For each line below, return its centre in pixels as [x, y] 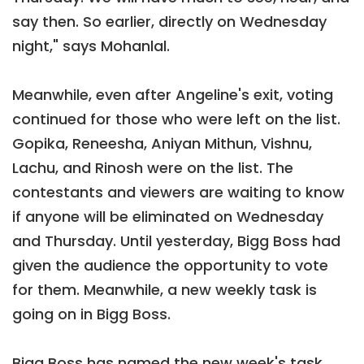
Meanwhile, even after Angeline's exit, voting [173, 95]
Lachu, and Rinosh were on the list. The [153, 168]
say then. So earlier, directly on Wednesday [169, 22]
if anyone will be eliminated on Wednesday [168, 217]
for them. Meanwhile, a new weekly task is [165, 290]
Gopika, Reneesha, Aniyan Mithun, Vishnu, [162, 144]
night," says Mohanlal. [91, 46]
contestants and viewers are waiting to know [178, 193]
